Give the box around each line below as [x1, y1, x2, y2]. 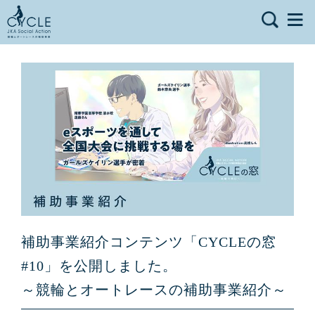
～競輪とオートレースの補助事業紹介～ [20, 282, 287, 298]
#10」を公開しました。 [20, 258, 177, 274]
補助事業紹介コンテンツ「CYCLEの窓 [20, 234, 276, 250]
